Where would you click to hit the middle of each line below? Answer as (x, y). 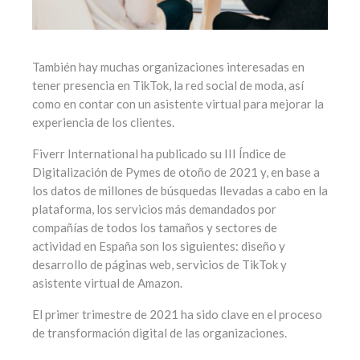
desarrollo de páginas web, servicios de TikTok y (160, 265)
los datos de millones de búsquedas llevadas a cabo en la (180, 191)
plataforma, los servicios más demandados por (154, 209)
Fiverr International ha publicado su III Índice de (159, 154)
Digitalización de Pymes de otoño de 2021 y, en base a (176, 172)
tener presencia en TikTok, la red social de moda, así (168, 86)
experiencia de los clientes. (103, 123)
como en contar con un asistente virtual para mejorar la (178, 104)
